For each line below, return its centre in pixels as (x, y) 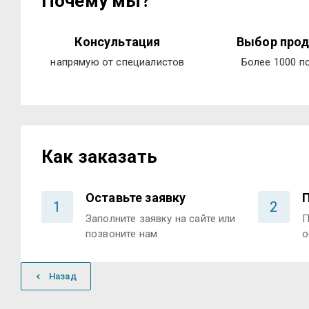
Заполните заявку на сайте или (161, 219)
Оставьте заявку (136, 198)
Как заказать (99, 157)
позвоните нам (122, 234)
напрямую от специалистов (118, 62)
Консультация (118, 42)
